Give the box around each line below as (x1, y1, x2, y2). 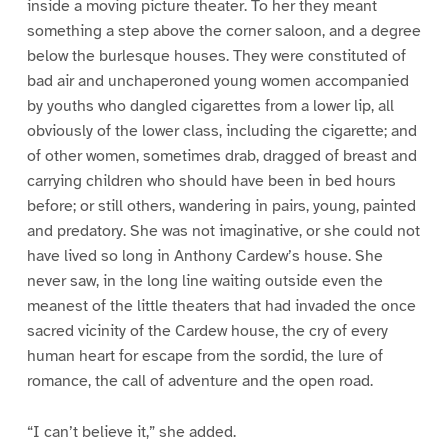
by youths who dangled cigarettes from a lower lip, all (26, 95, 394, 116)
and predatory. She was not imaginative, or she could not (26, 220, 420, 241)
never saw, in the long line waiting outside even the (26, 270, 383, 291)
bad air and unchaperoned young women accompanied (26, 70, 409, 91)
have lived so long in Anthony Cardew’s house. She (26, 245, 383, 266)
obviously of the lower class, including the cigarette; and (26, 120, 417, 141)
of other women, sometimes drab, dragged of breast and (26, 145, 417, 166)
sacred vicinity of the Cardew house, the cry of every (26, 320, 388, 341)
